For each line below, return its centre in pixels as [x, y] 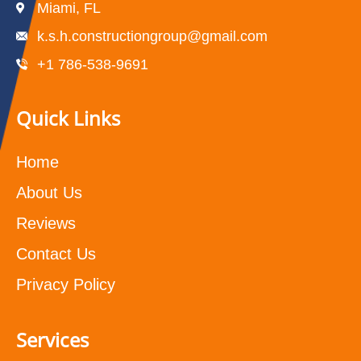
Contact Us [56, 253]
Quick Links [68, 118]
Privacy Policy [66, 284]
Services [52, 339]
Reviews [46, 223]
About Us [49, 192]
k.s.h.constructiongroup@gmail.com [152, 36]
